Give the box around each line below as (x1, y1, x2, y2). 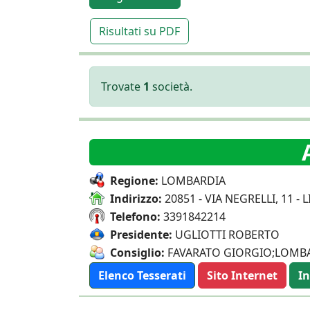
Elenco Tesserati (98, 268, 186, 283)
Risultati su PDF (99, 24, 180, 39)
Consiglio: (110, 245, 165, 260)
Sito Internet (207, 268, 277, 283)
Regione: (110, 173, 158, 188)
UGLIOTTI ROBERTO (172, 227, 280, 242)
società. (149, 79, 192, 94)
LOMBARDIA (158, 173, 226, 188)
